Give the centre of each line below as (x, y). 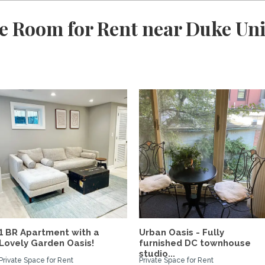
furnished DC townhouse (195, 243)
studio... (157, 254)
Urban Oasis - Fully (182, 232)
